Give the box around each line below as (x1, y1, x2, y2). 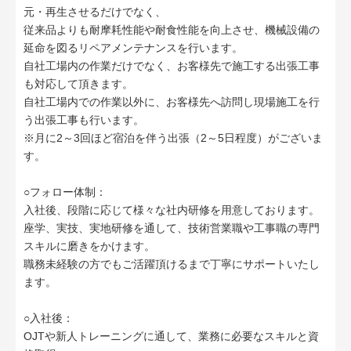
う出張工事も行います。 (24, 114, 144, 126)
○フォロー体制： (24, 186, 107, 198)
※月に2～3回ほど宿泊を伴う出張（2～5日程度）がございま (24, 132, 323, 144)
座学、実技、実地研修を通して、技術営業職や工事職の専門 (24, 222, 320, 234)
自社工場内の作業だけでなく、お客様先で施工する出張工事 (24, 60, 320, 72)
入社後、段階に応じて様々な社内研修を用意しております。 (24, 204, 320, 216)
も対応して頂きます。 (24, 78, 133, 90)
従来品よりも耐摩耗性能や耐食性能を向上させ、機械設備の (24, 24, 320, 36)
